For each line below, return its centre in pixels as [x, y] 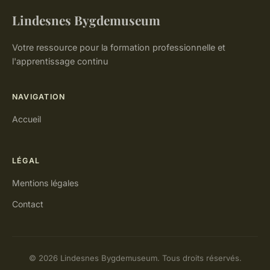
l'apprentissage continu [60, 61]
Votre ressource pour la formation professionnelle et [119, 47]
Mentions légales [45, 183]
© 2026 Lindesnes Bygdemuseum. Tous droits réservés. [135, 258]
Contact [28, 204]
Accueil [27, 119]
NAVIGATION [39, 96]
